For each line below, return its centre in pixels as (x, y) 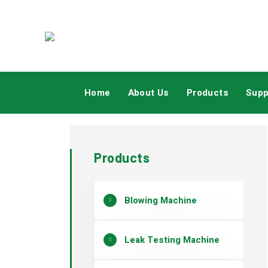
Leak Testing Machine (172, 240)
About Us (148, 93)
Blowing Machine (161, 200)
